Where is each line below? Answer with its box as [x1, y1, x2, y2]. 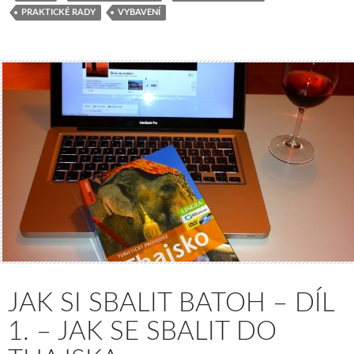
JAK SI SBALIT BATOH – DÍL [8, 290, 334, 317]
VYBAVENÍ [118, 7, 160, 17]
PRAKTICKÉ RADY [21, 7, 96, 17]
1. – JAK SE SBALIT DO [8, 318, 277, 345]
